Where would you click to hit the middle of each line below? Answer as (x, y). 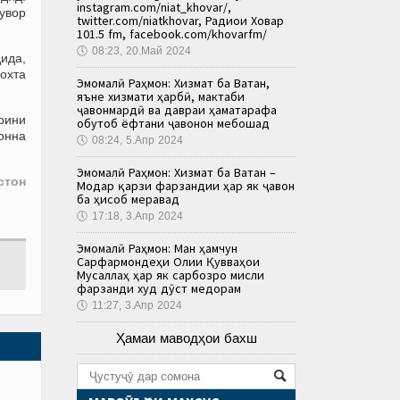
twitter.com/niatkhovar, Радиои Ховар (180, 20)
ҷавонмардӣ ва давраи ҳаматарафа (177, 109)
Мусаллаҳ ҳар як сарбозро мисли (171, 275)
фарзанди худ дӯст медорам (159, 288)
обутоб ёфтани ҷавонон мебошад (173, 123)
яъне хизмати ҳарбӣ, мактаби (161, 96)
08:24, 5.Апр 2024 (137, 140)
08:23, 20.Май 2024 (142, 50)
